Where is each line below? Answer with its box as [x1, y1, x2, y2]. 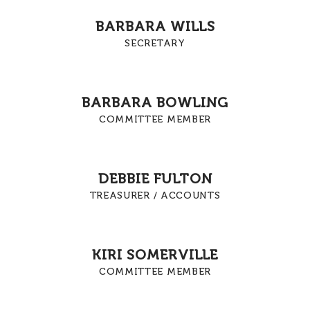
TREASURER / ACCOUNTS [89, 190, 221, 202]
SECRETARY [125, 37, 185, 50]
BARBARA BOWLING [82, 94, 228, 111]
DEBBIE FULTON [98, 170, 212, 188]
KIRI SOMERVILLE [92, 246, 218, 264]
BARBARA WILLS [95, 18, 215, 35]
